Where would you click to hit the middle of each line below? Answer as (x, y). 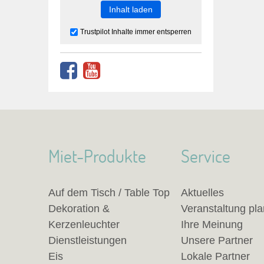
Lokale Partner (215, 256)
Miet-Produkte (97, 156)
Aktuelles (202, 193)
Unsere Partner (217, 240)
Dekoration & (79, 209)
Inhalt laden (131, 9)
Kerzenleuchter (84, 225)
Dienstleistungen (88, 240)
